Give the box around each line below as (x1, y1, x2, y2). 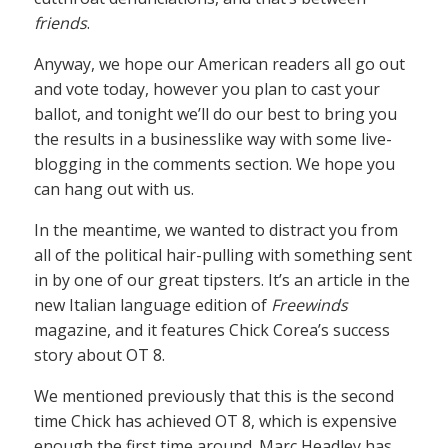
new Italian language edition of (34, 294, 271, 317)
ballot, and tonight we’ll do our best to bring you (34, 103, 397, 126)
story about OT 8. (34, 344, 165, 367)
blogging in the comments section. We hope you (34, 153, 395, 176)
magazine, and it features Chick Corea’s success (34, 319, 390, 342)
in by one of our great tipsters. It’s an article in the (34, 269, 410, 292)
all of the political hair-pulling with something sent (34, 244, 412, 267)
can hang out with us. (34, 178, 194, 201)
